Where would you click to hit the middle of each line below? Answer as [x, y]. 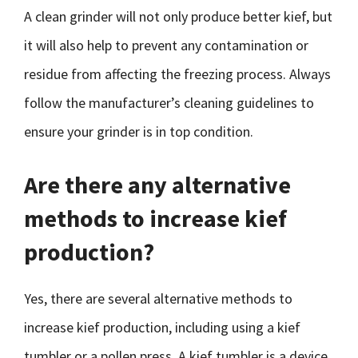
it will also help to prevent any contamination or [166, 45]
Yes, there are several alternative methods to [158, 298]
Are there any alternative [157, 185]
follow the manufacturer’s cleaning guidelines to [169, 103]
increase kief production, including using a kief [162, 327]
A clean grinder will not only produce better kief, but [178, 16]
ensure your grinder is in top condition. [139, 131]
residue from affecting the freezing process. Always [177, 74]
